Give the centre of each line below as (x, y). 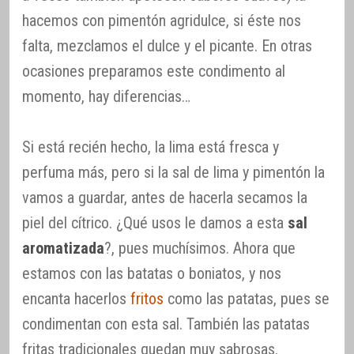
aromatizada (63, 249)
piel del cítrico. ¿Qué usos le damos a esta (155, 223)
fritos (147, 299)
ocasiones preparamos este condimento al (154, 72)
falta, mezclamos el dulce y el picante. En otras (167, 46)
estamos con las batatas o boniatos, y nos (152, 274)
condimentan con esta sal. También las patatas (166, 324)
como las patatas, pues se (247, 299)
